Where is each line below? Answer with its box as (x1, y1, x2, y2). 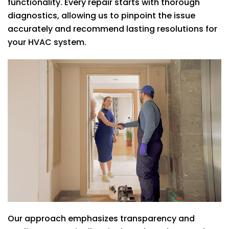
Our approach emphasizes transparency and (8, 213, 195, 224)
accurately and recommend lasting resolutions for (8, 23, 217, 35)
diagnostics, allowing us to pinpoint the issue (8, 10, 195, 21)
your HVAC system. (8, 36, 86, 48)
